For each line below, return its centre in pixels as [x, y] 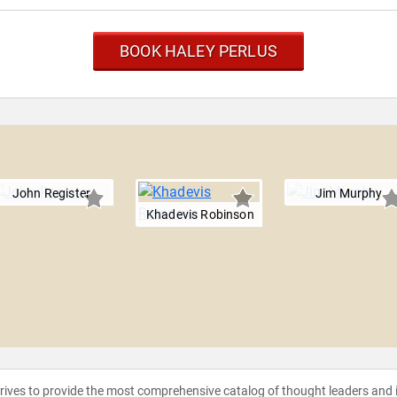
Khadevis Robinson [200, 215]
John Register [52, 194]
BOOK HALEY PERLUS [198, 51]
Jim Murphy [349, 194]
